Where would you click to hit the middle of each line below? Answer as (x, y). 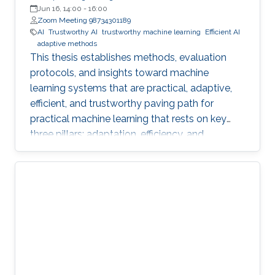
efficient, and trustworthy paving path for (122, 104)
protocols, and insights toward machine (119, 73)
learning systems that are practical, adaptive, (131, 88)
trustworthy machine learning (151, 32)
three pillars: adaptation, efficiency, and (117, 134)
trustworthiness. (66, 150)
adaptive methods (67, 44)
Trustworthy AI (73, 32)
